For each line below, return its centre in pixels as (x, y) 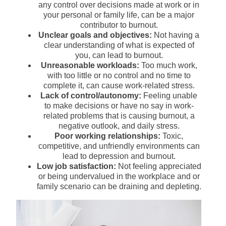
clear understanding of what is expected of (119, 45)
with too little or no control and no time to (119, 76)
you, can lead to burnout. (119, 55)
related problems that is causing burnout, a (119, 116)
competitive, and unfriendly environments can (119, 146)
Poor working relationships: (107, 136)
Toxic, (172, 136)
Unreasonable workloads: (90, 66)
